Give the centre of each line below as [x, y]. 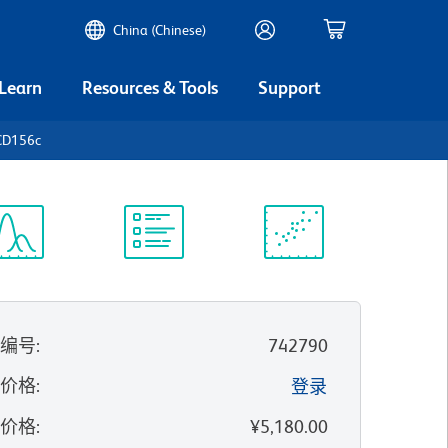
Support [289, 87]
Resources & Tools [150, 87]
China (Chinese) [160, 30]
